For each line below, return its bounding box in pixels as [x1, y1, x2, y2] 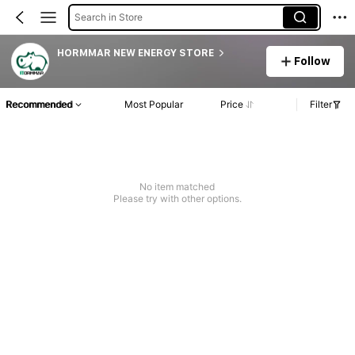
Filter [310, 98, 332, 111]
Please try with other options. [113, 193, 242, 205]
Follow [294, 54, 331, 67]
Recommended [6, 98, 72, 111]
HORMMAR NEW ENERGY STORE [56, 47, 214, 59]
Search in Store [74, 10, 143, 23]
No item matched [139, 181, 216, 193]
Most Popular [124, 98, 184, 111]
